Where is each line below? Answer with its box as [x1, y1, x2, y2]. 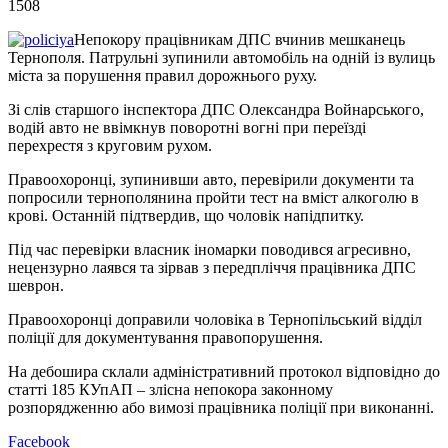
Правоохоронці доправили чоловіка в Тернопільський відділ [8, 310, 422, 328]
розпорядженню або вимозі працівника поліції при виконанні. [8, 398, 434, 416]
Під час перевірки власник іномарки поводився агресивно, [8, 240, 411, 258]
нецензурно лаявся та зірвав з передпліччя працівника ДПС [8, 258, 416, 276]
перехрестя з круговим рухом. [8, 136, 212, 154]
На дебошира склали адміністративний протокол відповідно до [8, 362, 440, 380]
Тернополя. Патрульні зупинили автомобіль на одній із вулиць [8, 48, 435, 66]
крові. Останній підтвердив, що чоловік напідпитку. [8, 206, 364, 224]
